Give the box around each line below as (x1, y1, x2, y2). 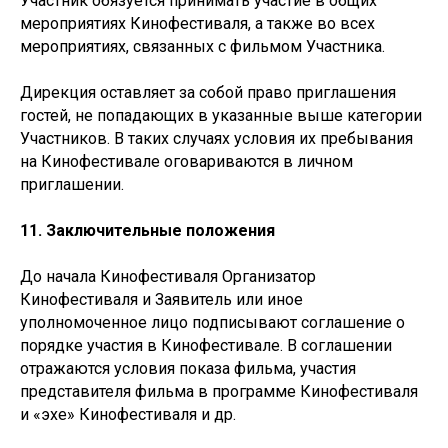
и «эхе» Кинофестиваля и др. (20, 405, 236, 424)
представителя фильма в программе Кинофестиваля (20, 382, 418, 401)
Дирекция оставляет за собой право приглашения (20, 83, 396, 102)
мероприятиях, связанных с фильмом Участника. (20, 37, 385, 56)
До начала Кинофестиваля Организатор (20, 267, 316, 286)
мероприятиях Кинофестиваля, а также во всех (20, 14, 375, 33)
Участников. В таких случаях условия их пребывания (20, 129, 413, 148)
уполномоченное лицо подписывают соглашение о (20, 313, 405, 332)
